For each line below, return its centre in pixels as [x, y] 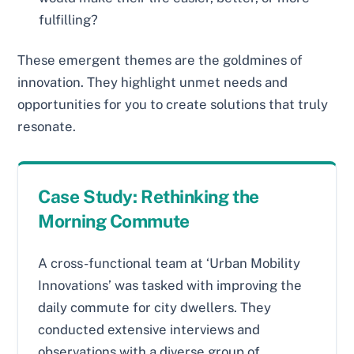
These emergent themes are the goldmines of [160, 60]
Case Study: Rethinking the [149, 197]
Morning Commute [114, 221]
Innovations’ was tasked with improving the [170, 285]
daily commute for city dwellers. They [155, 307]
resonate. [47, 127]
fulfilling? [69, 19]
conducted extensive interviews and [149, 329]
